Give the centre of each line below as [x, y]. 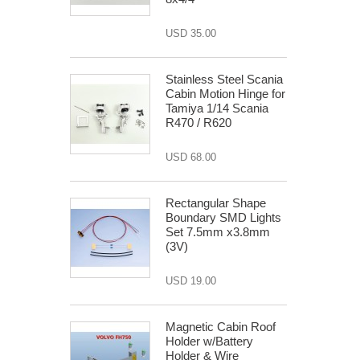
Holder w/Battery [209, 341]
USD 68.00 [191, 157]
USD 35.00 [191, 33]
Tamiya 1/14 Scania [217, 108]
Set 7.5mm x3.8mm [218, 232]
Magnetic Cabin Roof [221, 327]
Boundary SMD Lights [223, 217]
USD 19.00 [191, 281]
